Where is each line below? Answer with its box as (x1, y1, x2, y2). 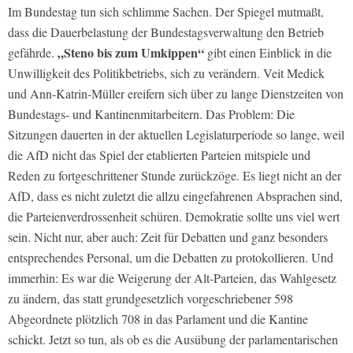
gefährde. (8, 43, 58, 61)
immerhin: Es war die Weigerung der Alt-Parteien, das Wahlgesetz (8, 269, 336, 286)
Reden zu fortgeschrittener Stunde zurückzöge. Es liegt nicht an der (8, 166, 341, 184)
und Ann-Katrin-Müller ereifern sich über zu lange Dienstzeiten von (8, 84, 344, 102)
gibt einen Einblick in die (204, 43, 332, 61)
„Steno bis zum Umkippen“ (58, 43, 204, 61)
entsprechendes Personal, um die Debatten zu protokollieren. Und (8, 248, 333, 266)
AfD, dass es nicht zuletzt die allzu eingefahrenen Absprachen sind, (8, 187, 343, 204)
